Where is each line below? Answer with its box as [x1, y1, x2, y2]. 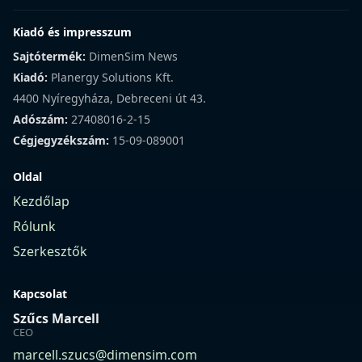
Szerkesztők [13, 242, 87, 260]
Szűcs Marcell [13, 309, 99, 327]
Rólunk [13, 217, 56, 235]
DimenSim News [86, 48, 178, 64]
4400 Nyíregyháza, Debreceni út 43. [13, 90, 206, 106]
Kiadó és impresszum [13, 23, 132, 40]
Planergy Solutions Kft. [48, 69, 174, 85]
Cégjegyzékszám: [13, 132, 109, 148]
